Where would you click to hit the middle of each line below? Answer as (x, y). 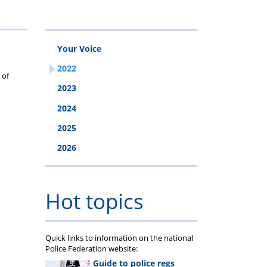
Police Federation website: (91, 248)
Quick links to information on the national (119, 237)
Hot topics (94, 201)
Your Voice (79, 48)
